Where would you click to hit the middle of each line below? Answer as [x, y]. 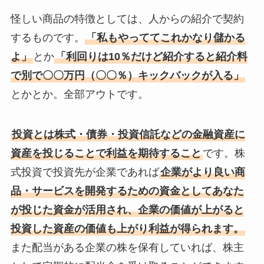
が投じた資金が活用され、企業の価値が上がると [127, 209]
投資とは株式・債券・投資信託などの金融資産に [128, 134]
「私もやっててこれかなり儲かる [165, 37]
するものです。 [47, 37]
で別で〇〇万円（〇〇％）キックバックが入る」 [127, 75]
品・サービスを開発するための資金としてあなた [127, 191]
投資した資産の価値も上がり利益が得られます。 [127, 228]
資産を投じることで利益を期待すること [106, 153]
